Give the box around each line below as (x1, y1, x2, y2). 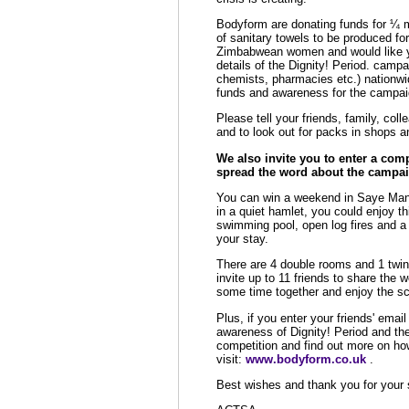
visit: (215, 351, 246, 366)
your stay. (215, 231, 268, 246)
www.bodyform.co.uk (245, 351, 366, 366)
